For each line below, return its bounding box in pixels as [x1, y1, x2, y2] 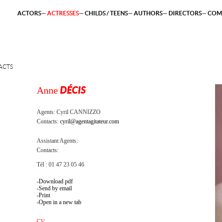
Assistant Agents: [37, 137, 78, 144]
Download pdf [39, 178, 73, 185]
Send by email [39, 185, 72, 192]
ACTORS [17, 10, 41, 16]
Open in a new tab [39, 199, 81, 206]
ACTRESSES [47, 10, 79, 16]
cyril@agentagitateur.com [60, 118, 119, 125]
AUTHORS [134, 10, 163, 16]
